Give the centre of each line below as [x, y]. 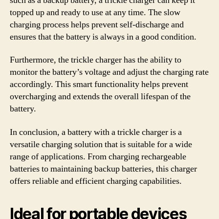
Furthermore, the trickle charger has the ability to [96, 60]
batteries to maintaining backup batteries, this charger [103, 169]
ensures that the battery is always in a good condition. [103, 37]
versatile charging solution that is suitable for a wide [101, 144]
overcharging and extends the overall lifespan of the [100, 97]
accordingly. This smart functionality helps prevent [99, 84]
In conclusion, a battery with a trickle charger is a [96, 132]
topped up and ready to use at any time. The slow [95, 12]
